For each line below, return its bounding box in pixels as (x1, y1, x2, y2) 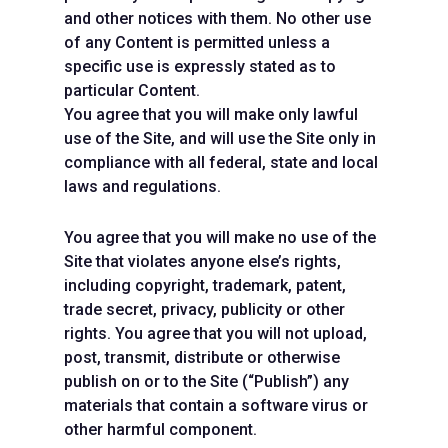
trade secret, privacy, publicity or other (64, 300, 345, 319)
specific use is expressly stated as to (64, 57, 336, 76)
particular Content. (64, 81, 200, 100)
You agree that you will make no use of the (64, 228, 376, 247)
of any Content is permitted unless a (64, 33, 330, 52)
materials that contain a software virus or (64, 396, 368, 415)
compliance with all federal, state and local (64, 153, 378, 172)
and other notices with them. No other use (64, 9, 371, 28)
